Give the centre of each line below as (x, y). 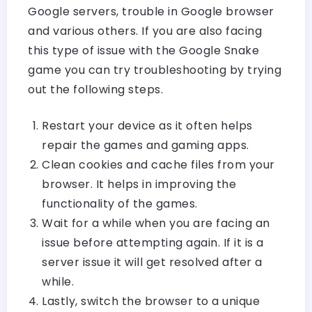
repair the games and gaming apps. (146, 145)
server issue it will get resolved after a (152, 262)
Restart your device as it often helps (147, 125)
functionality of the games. (120, 203)
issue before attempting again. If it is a (153, 242)
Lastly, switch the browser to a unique (151, 301)
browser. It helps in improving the (139, 184)
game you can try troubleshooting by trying (155, 70)
